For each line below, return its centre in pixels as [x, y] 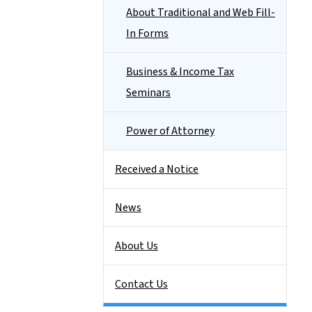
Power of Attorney [170, 131]
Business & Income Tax [180, 72]
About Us [136, 246]
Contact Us [141, 284]
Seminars [148, 93]
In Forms [147, 33]
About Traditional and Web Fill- [201, 13]
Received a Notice [157, 169]
